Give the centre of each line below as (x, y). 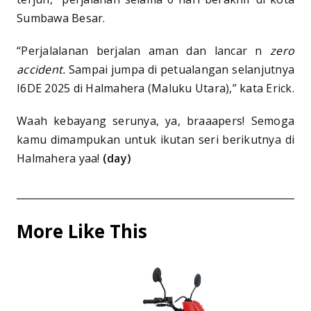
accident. (41, 70)
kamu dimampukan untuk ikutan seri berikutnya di (155, 140)
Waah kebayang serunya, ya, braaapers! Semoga (155, 121)
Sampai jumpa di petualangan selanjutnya (180, 70)
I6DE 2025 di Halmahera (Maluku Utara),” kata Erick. (155, 89)
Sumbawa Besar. (61, 18)
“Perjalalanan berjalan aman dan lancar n (143, 51)
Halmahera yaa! (60, 159)
